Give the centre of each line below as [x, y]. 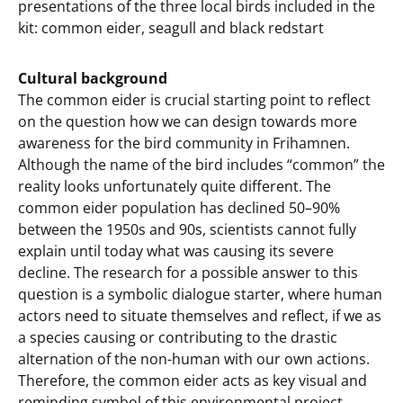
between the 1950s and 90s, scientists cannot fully [187, 230]
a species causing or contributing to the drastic [178, 338]
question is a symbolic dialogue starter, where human [200, 295]
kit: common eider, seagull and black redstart [171, 28]
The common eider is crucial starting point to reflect [194, 100]
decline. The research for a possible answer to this [188, 273]
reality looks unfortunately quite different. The [175, 187]
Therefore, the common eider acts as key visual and [193, 381]
